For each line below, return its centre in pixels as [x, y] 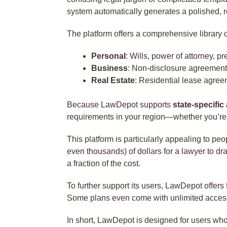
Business [109, 68]
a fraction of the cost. [104, 163]
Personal [108, 56]
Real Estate [113, 80]
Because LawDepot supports [120, 105]
